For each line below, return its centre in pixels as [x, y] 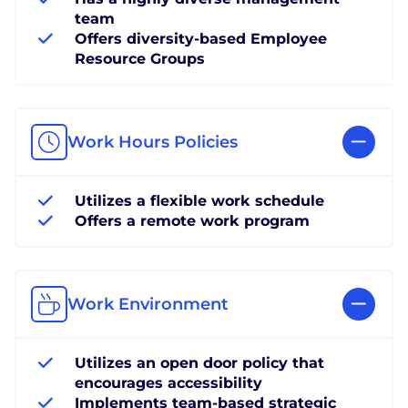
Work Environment [148, 304]
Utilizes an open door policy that [199, 362]
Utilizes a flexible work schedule [199, 200]
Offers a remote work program [192, 220]
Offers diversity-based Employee [201, 38]
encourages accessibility [168, 382]
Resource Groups [140, 58]
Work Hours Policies [153, 142]
